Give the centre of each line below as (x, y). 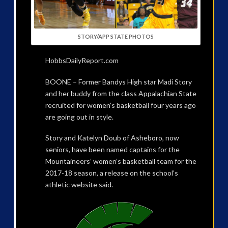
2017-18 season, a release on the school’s (111, 173)
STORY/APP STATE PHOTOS (116, 36)
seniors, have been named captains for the (112, 149)
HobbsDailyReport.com (82, 61)
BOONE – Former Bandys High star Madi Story (118, 81)
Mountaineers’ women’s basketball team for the (121, 161)
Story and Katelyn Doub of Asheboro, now (112, 137)
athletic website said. (79, 184)
